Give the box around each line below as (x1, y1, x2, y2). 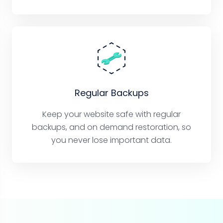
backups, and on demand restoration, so (32, 121, 191, 133)
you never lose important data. (51, 134, 172, 146)
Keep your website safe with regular (42, 109, 181, 120)
